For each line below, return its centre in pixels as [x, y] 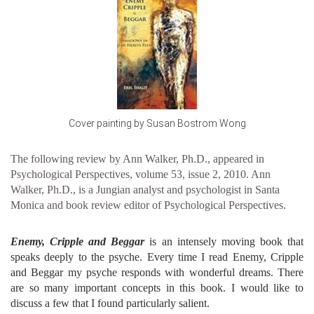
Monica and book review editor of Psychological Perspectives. [148, 205]
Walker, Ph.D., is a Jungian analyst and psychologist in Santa [145, 189]
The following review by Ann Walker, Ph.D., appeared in [137, 158]
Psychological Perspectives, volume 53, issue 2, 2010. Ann [141, 174]
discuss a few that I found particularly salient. [110, 303]
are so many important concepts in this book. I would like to [157, 287]
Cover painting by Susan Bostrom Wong [157, 123]
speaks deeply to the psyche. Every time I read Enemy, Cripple [157, 257]
